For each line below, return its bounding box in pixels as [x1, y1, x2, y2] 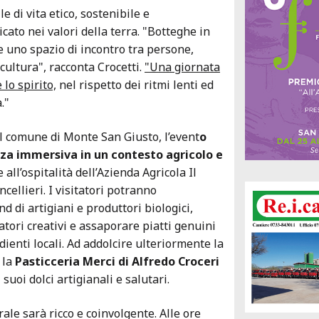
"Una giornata [145, 59, 220, 75]
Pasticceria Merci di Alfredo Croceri [12, 253, 219, 270]
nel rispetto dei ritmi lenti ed [56, 77, 214, 93]
